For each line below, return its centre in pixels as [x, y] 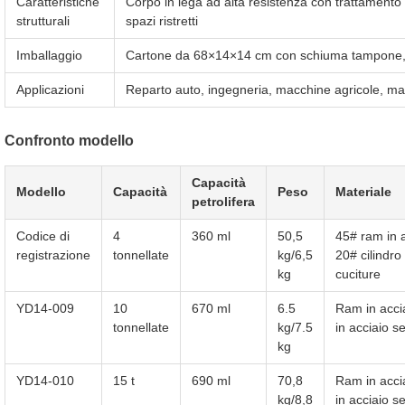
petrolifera [223, 202]
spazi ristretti [162, 21]
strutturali [43, 21]
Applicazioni [50, 89]
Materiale [363, 192]
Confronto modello [69, 141]
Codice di [43, 236]
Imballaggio [49, 55]
